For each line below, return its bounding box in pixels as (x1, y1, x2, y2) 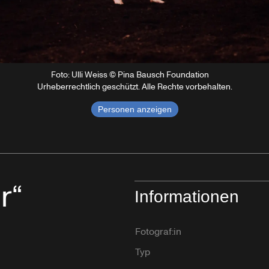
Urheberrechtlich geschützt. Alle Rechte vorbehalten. (37, 80, 232, 92)
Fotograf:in (135, 225, 181, 238)
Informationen (134, 187, 239, 206)
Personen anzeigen (97, 104, 172, 114)
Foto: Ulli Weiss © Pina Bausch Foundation (51, 68, 209, 80)
